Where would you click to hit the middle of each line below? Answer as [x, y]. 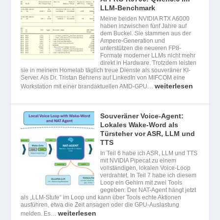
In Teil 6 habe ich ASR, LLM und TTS [149, 153]
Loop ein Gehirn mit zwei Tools [141, 182]
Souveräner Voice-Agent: [142, 116]
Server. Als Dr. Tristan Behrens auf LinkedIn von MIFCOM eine [103, 77]
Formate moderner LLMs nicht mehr [148, 55]
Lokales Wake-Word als [139, 124]
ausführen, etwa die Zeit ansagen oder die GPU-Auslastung [100, 205]
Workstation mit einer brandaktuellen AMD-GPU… [88, 86]
